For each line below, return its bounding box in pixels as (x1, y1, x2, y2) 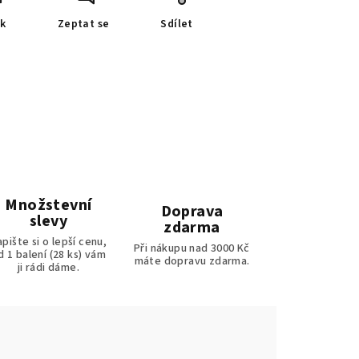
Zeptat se (57, 16, 110, 32)
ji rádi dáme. (17, 260, 80, 276)
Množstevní (5, 194, 92, 216)
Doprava (160, 200, 224, 223)
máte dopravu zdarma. (134, 253, 250, 269)
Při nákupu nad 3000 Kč (134, 240, 250, 256)
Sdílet (160, 16, 193, 32)
